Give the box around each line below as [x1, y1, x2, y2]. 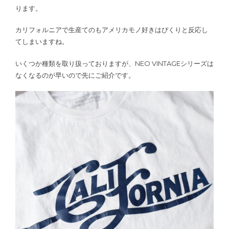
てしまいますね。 [15, 37, 68, 46]
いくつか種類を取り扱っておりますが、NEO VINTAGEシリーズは [15, 59, 214, 67]
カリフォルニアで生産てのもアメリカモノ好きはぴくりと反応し [15, 26, 208, 34]
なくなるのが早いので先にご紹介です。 [15, 71, 135, 79]
